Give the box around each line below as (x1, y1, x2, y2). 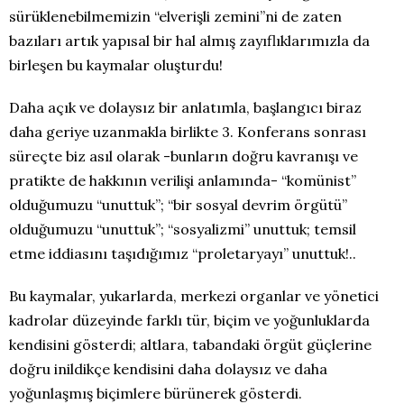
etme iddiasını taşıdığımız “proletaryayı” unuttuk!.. (9, 244, 356, 262)
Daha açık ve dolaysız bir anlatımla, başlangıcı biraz (9, 98, 362, 116)
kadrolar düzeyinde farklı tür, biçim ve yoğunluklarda (9, 311, 370, 329)
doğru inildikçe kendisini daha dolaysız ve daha (9, 360, 327, 378)
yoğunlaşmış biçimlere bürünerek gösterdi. (9, 384, 302, 402)
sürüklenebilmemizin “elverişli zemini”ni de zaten (9, 7, 342, 25)
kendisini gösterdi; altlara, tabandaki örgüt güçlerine (9, 335, 372, 353)
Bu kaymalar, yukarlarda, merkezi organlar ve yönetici (9, 287, 379, 305)
